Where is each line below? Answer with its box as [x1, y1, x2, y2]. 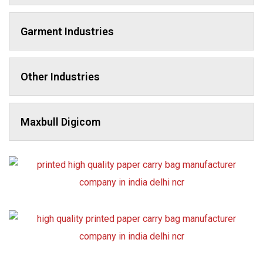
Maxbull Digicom [21, 116, 100, 128]
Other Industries [21, 70, 100, 83]
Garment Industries [21, 25, 114, 38]
